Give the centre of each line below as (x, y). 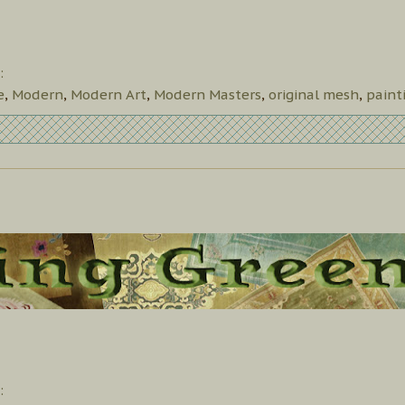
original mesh (314, 94)
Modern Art (108, 94)
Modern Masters (207, 94)
